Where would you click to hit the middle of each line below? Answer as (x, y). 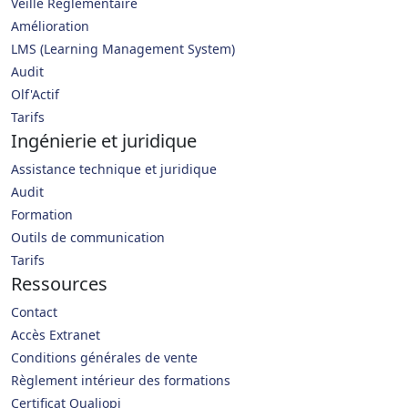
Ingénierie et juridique (104, 141)
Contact (34, 312)
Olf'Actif (35, 95)
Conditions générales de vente (104, 358)
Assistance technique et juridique (114, 169)
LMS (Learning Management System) (123, 49)
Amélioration (50, 26)
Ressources (59, 284)
